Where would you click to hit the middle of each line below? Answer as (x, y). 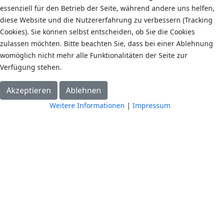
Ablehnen (83, 90)
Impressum (151, 105)
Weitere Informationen (87, 105)
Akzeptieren (29, 90)
